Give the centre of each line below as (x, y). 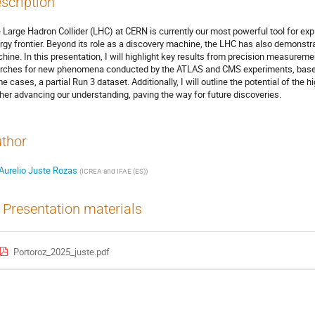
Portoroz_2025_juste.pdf (61, 251)
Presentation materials (72, 209)
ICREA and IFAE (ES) (113, 171)
